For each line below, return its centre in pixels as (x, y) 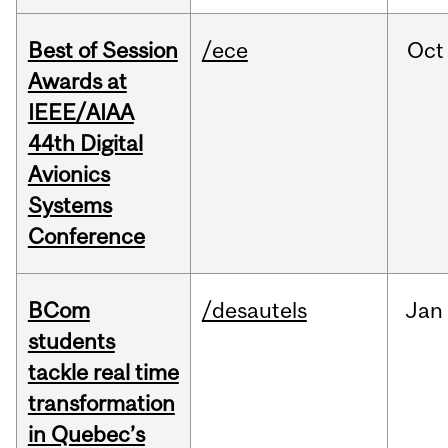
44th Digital (85, 143)
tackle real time (103, 372)
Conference (86, 236)
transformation (101, 403)
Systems (69, 205)
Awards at (77, 81)
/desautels (254, 310)
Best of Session (102, 50)
